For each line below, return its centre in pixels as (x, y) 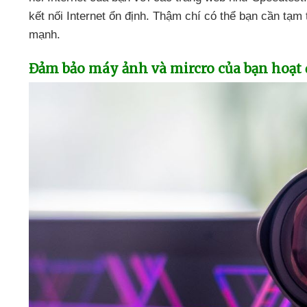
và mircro (185, 69)
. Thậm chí (175, 16)
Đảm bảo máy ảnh (90, 69)
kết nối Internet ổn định (87, 16)
